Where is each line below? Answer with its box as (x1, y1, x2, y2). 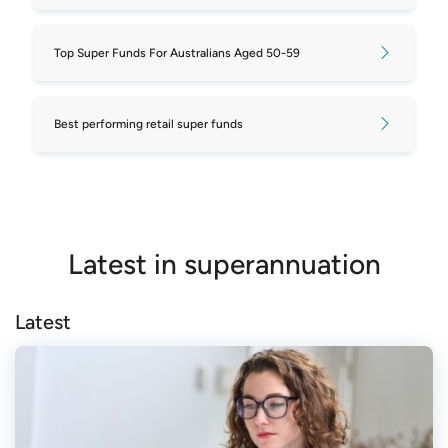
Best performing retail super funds (54, 116, 243, 131)
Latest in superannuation (67, 246, 381, 281)
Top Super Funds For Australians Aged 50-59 (54, 45, 300, 60)
